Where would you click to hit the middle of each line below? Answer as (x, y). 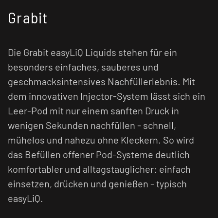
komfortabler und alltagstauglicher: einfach (99, 169)
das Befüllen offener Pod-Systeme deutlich (99, 154)
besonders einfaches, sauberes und (83, 66)
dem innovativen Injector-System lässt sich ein (107, 96)
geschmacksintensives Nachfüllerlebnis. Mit (101, 81)
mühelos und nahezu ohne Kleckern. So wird (101, 139)
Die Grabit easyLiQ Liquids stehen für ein (92, 52)
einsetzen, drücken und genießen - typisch (97, 183)
